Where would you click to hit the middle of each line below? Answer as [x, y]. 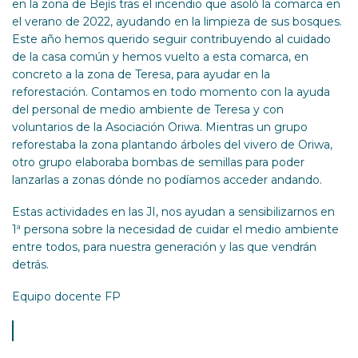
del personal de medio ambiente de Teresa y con [148, 109]
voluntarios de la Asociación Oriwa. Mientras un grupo [160, 127]
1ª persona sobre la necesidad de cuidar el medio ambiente [175, 230]
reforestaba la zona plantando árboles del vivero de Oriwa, [172, 145]
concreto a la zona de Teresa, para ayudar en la [141, 74]
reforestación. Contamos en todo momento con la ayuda [171, 92]
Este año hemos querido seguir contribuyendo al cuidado [171, 39]
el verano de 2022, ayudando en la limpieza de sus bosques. [177, 22]
